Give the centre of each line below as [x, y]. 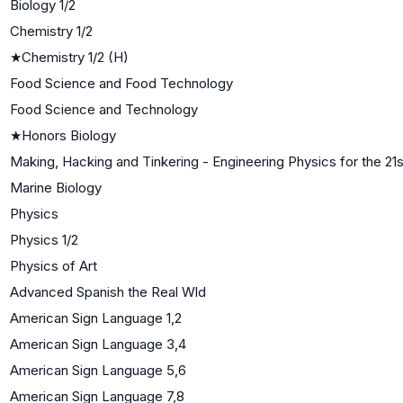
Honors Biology [69, 135]
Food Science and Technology [104, 109]
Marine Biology [56, 187]
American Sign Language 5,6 [98, 370]
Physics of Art [54, 265]
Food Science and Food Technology [121, 83]
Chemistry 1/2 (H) [75, 57]
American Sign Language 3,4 [98, 344]
